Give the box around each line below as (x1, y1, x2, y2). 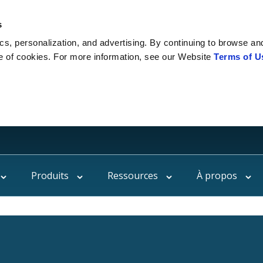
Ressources (107, 169, 158, 182)
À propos (196, 169, 237, 182)
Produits (31, 169, 69, 182)
